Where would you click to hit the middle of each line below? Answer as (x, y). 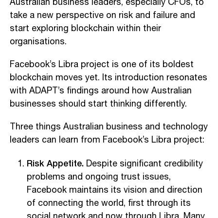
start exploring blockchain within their (85, 28)
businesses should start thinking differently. (98, 104)
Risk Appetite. (55, 163)
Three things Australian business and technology (109, 127)
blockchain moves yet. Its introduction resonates (109, 78)
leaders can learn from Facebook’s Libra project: (107, 140)
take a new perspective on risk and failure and (102, 15)
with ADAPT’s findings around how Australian (101, 91)
